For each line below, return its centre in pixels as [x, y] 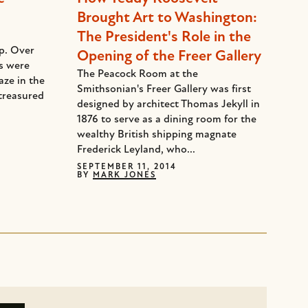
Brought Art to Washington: [167, 18]
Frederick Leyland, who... [136, 150]
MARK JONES [124, 175]
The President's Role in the [164, 37]
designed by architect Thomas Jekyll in [168, 104]
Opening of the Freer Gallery [169, 57]
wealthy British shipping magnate [157, 135]
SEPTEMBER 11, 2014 [127, 167]
